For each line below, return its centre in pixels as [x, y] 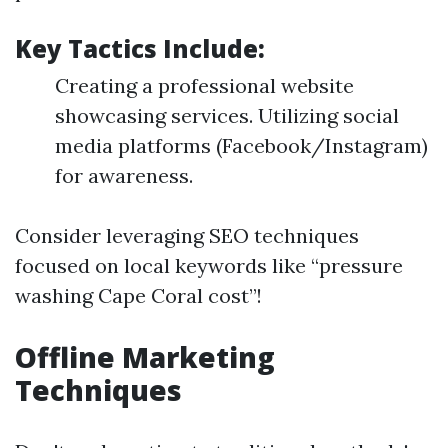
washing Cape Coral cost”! [138, 295]
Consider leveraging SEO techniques [187, 235]
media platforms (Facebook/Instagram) [241, 145]
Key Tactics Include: [140, 48]
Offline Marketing [145, 357]
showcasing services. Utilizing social [227, 115]
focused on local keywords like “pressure [209, 265]
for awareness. [124, 175]
